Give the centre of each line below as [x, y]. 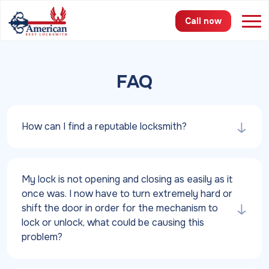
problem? [42, 237]
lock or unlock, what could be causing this [113, 222]
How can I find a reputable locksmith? [104, 126]
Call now [203, 21]
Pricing [25, 128]
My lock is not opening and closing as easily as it [127, 179]
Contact [28, 240]
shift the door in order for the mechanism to [120, 208]
